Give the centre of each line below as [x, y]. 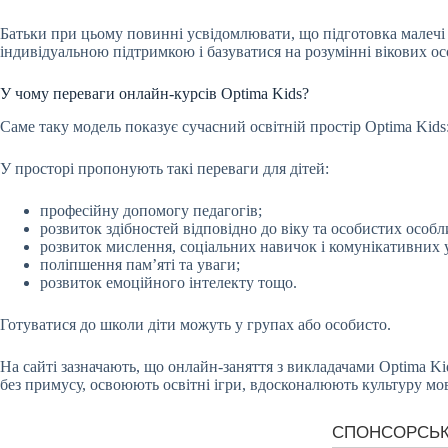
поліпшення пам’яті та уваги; [140, 264]
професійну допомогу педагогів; [151, 210]
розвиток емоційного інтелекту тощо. [168, 282]
